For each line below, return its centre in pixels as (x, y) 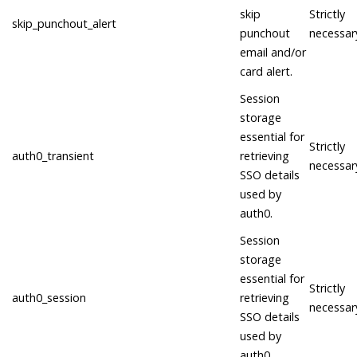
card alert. (266, 72)
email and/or (273, 53)
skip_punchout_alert (64, 24)
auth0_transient (53, 156)
